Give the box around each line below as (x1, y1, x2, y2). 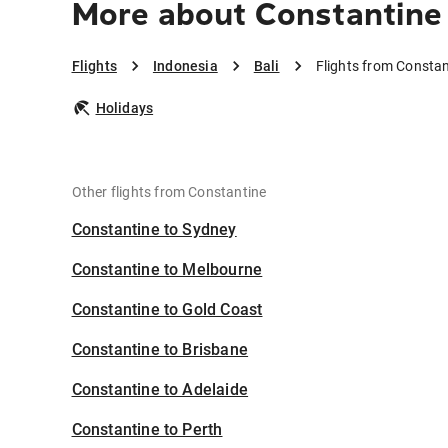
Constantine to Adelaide (71, 380, 249, 400)
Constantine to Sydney (71, 220, 237, 240)
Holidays (95, 100, 154, 117)
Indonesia (152, 58, 218, 75)
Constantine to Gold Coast (71, 300, 263, 320)
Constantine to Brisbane (71, 340, 249, 360)
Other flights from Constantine (71, 184, 267, 201)
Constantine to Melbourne (71, 260, 263, 280)
